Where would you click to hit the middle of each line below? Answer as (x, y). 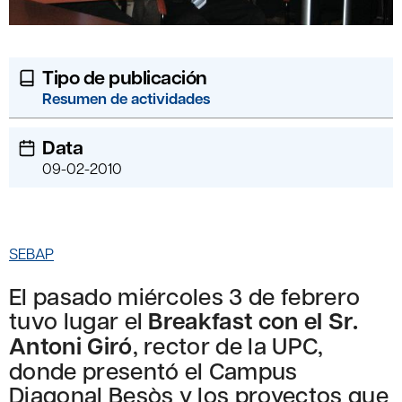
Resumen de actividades (126, 99)
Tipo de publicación (125, 78)
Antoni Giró (71, 346)
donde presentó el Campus (153, 371)
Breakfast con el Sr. (253, 321)
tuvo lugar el (79, 320)
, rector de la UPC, (228, 345)
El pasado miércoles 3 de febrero (185, 296)
